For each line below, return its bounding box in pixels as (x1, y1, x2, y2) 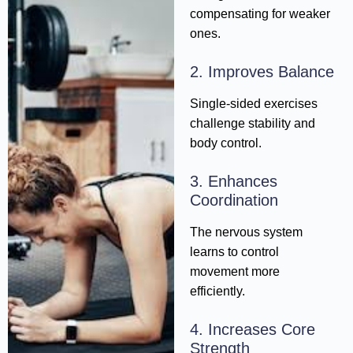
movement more (190, 264, 281, 278)
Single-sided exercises (190, 96, 318, 110)
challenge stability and (190, 116, 316, 130)
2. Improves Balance (190, 62, 335, 80)
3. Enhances (190, 172, 278, 190)
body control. (190, 136, 262, 150)
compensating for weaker (190, 6, 331, 20)
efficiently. (190, 284, 246, 298)
